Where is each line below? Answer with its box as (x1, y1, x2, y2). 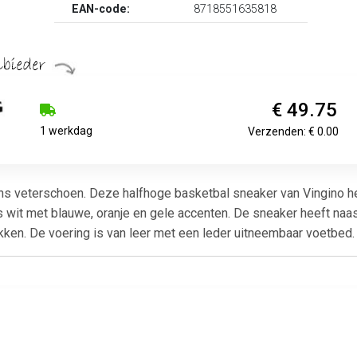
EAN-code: (72, 2, 131, 16)
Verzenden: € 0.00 (248, 124, 339, 138)
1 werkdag (40, 124, 93, 137)
